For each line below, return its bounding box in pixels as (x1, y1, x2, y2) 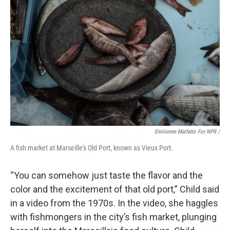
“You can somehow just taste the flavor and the (10, 170, 203, 181)
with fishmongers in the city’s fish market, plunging (10, 212, 217, 222)
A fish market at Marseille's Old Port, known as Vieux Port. (10, 144, 173, 152)
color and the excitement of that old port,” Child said (10, 184, 219, 195)
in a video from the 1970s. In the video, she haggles (10, 198, 218, 208)
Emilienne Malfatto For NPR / (155, 128, 220, 135)
